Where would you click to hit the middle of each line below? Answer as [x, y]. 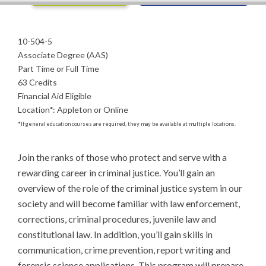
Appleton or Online [93, 110]
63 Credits [37, 82]
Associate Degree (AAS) [63, 55]
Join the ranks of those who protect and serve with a [122, 157]
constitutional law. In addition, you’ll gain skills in [115, 234]
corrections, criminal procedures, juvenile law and [117, 218]
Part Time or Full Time [58, 69]
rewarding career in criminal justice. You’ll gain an [116, 172]
